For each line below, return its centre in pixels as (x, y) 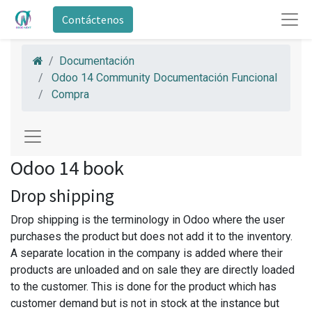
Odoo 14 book (67, 168)
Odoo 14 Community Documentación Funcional (164, 78)
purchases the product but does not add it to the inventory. (151, 236)
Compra (70, 94)
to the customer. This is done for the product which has (143, 287)
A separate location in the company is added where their (147, 253)
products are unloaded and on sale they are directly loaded (153, 270)
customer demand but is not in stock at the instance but (145, 303)
